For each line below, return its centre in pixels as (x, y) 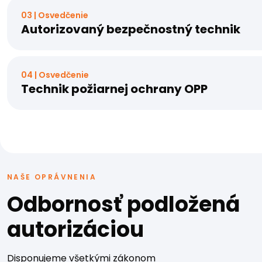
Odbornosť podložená (123, 204)
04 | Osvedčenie (55, 75)
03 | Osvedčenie (55, 15)
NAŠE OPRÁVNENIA (52, 177)
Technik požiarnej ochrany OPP (114, 89)
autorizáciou (75, 229)
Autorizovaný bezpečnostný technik (131, 29)
